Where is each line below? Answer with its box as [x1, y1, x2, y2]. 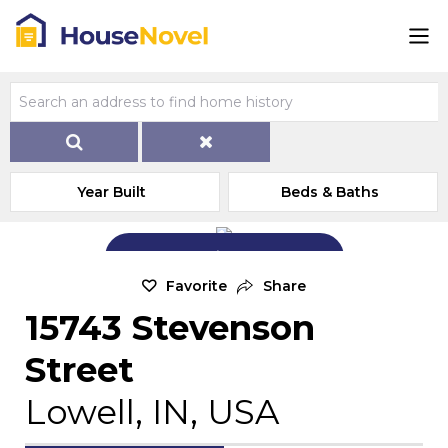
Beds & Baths [281, 183, 380, 201]
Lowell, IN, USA [25, 391, 279, 433]
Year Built [77, 183, 147, 201]
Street [25, 349, 134, 391]
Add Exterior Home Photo [148, 247, 324, 265]
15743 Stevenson [25, 307, 315, 349]
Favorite [166, 277, 227, 295]
